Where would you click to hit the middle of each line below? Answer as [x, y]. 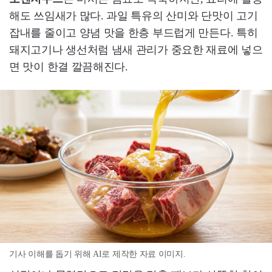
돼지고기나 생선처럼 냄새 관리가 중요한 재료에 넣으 [136, 50]
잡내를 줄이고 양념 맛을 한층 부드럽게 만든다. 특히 [134, 33]
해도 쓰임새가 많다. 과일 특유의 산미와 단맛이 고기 [134, 16]
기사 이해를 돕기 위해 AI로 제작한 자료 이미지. [97, 254]
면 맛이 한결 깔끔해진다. [69, 67]
